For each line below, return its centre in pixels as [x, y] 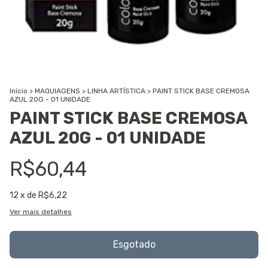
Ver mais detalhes [41, 212]
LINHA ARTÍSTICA [116, 91]
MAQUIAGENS [57, 91]
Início [19, 91]
